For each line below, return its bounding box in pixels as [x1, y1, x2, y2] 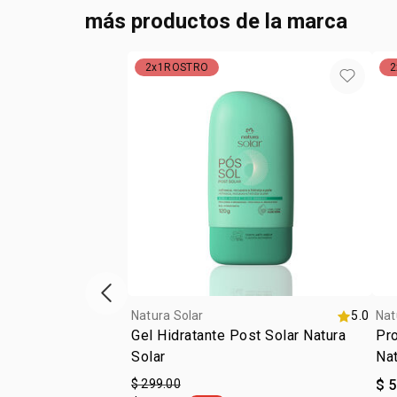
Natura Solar [131, 308, 204, 323]
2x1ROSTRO [145, 61, 209, 74]
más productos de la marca [85, 9, 347, 34]
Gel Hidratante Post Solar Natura [131, 327, 346, 344]
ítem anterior [105, 293, 183, 311]
